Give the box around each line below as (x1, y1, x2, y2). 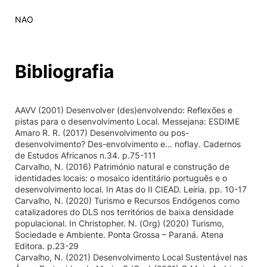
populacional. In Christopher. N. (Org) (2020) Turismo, (15, 218, 224, 228)
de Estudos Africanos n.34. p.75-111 (15, 150, 156, 160)
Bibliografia (15, 61, 114, 82)
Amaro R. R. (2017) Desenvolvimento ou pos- (15, 128, 189, 138)
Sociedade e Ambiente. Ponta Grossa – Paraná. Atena (15, 229, 223, 240)
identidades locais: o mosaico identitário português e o (15, 173, 227, 183)
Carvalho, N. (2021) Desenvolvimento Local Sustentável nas (15, 252, 247, 262)
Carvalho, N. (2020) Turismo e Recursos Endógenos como (15, 195, 240, 206)
